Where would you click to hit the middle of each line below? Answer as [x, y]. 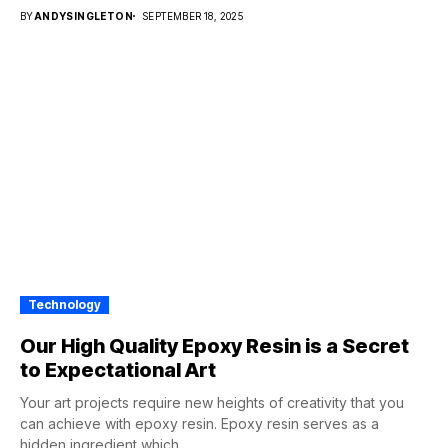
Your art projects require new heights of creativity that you [212, 402]
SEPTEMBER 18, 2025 [193, 16]
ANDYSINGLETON [83, 16]
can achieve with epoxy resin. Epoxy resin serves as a [199, 423]
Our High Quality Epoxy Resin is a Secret [214, 346]
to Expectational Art [118, 370]
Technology [64, 304]
